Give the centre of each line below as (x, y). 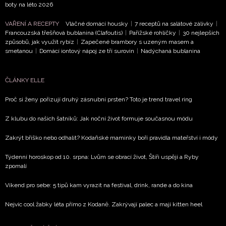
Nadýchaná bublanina (171, 51)
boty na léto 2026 (29, 5)
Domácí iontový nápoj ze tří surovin (87, 51)
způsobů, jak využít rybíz (40, 42)
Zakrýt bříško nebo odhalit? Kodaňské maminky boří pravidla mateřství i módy (111, 138)
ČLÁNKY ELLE (25, 80)
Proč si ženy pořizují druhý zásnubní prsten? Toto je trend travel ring (99, 100)
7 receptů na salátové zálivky (174, 24)
